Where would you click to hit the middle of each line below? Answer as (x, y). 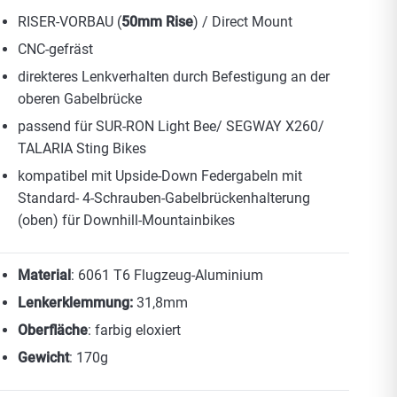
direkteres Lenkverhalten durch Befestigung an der (174, 76)
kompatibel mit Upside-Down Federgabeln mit (160, 175)
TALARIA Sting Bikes (82, 148)
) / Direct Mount (243, 21)
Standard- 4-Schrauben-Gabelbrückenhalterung (164, 198)
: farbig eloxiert (134, 330)
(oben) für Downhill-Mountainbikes (126, 220)
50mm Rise (157, 21)
